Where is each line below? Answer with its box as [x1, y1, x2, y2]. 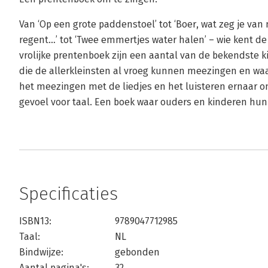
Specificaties [19, 183, 118, 205]
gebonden [115, 246, 160, 258]
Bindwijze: [19, 246, 63, 258]
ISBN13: [19, 215, 51, 227]
